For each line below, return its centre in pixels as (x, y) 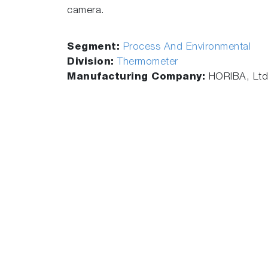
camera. (86, 11)
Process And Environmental (187, 48)
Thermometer (148, 63)
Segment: (95, 48)
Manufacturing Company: (138, 77)
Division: (92, 63)
